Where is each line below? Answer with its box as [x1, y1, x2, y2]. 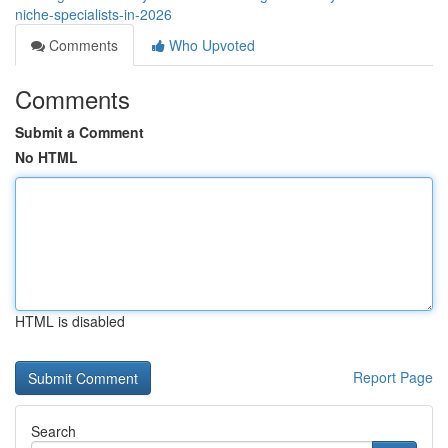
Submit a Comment [15, 122, 144, 142]
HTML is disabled [15, 311, 125, 331]
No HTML [15, 147, 78, 167]
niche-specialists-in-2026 [15, 4, 172, 24]
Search [31, 421, 76, 441]
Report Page [353, 367, 433, 387]
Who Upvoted [165, 35, 255, 55]
